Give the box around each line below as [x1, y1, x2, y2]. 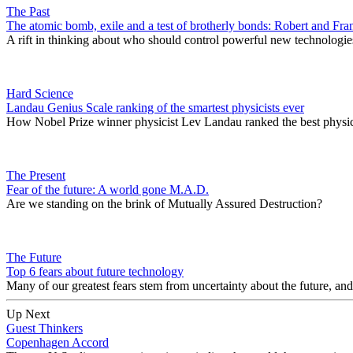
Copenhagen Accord [6, 335, 109, 349]
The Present [6, 168, 65, 182]
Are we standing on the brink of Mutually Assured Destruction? [6, 196, 322, 210]
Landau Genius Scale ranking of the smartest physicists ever [6, 100, 304, 114]
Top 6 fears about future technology [6, 264, 184, 278]
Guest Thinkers [6, 321, 83, 335]
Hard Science [6, 86, 73, 100]
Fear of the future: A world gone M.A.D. [6, 182, 209, 196]
